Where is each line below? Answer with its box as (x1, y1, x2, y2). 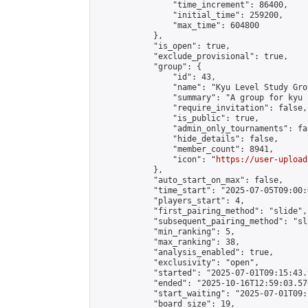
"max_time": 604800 (96, 21, 259, 30)
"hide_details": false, (96, 134, 278, 144)
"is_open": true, (96, 41, 230, 51)
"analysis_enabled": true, (96, 247, 274, 257)
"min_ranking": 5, (96, 227, 235, 236)
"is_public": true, (96, 113, 259, 123)
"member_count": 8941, (96, 144, 274, 154)
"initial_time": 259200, (96, 10, 283, 20)
